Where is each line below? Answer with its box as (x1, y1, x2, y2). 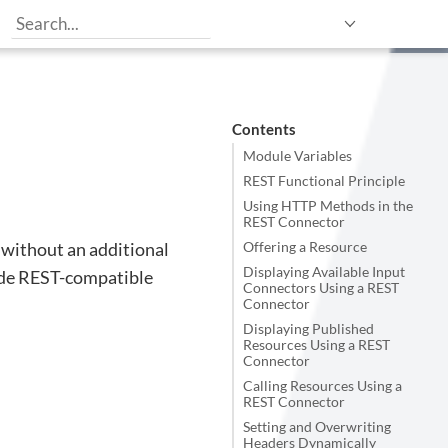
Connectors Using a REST (243, 279, 399, 296)
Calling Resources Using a (243, 377, 402, 394)
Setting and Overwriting (243, 418, 391, 435)
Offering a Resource (243, 238, 367, 255)
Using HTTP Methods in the (243, 197, 413, 214)
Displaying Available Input (243, 263, 405, 280)
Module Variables (243, 147, 352, 164)
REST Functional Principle (243, 172, 405, 189)
